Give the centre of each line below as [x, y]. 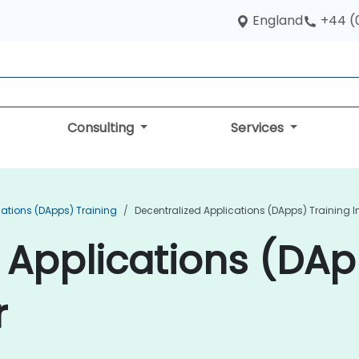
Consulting [102, 128]
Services [258, 128]
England [278, 20]
